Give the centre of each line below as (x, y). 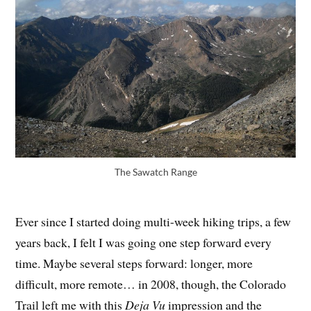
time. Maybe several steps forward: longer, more (134, 263)
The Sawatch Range (155, 171)
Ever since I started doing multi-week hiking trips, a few (153, 222)
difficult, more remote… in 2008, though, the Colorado (151, 284)
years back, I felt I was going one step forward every (144, 243)
